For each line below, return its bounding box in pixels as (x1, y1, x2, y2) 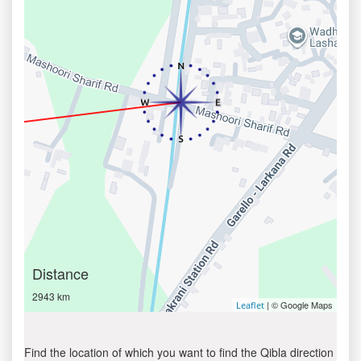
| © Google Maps (264, 298, 333, 311)
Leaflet (236, 299, 264, 311)
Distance (32, 263, 89, 284)
